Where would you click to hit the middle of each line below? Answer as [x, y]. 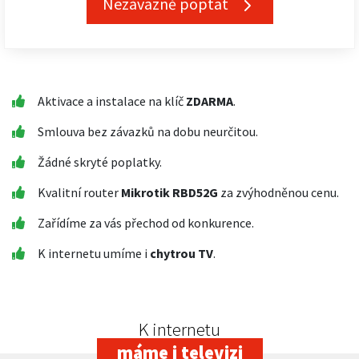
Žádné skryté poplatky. [100, 162]
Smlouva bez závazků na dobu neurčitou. [148, 131]
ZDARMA [210, 101]
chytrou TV [182, 253]
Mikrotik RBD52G [169, 192]
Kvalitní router [79, 192]
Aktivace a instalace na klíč [112, 101]
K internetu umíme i [94, 253]
